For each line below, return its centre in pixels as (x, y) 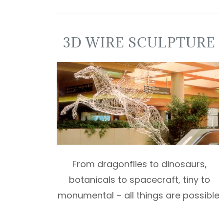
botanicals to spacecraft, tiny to (139, 180)
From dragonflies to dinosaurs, (139, 164)
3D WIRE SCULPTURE (140, 43)
